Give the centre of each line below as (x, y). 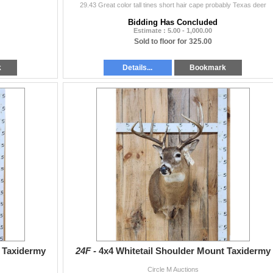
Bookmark (208, 67)
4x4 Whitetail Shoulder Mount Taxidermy (184, 251)
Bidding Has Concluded (173, 22)
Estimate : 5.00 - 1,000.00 (173, 30)
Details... (138, 67)
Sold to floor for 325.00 (173, 41)
